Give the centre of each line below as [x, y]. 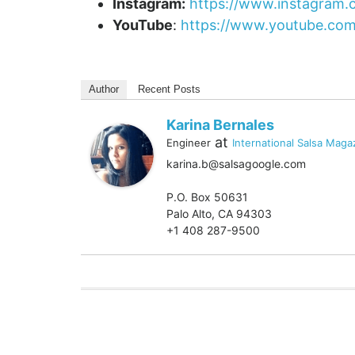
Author [104, 89]
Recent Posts [169, 89]
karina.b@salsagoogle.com [236, 164]
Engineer [189, 143]
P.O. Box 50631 [207, 197]
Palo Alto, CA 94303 [219, 214]
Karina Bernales [220, 125]
